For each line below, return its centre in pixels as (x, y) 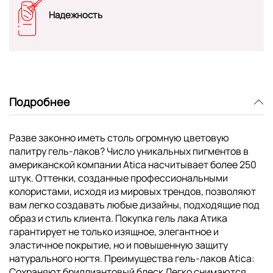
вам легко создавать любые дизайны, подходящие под (134, 204)
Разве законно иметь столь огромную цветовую (119, 137)
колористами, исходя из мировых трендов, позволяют (133, 191)
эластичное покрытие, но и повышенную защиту (119, 245)
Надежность (76, 15)
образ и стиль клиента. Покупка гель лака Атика (118, 218)
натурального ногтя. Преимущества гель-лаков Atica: (132, 258)
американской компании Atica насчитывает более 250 (133, 164)
